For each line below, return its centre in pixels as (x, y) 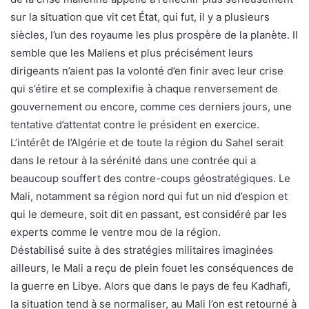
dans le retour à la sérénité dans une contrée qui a (133, 160)
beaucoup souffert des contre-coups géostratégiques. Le (150, 178)
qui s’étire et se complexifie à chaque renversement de (144, 89)
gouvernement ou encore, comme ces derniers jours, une (151, 107)
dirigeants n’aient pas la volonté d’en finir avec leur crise (147, 71)
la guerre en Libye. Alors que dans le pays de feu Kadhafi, (150, 286)
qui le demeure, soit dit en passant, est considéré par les (149, 214)
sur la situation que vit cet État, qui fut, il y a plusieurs (140, 17)
